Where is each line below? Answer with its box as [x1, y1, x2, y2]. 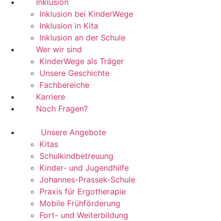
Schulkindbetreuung [39, 151, 113, 161]
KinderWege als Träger [39, 56, 124, 66]
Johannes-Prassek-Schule [39, 175, 135, 184]
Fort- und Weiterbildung [39, 210, 128, 220]
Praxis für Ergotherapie [39, 186, 126, 196]
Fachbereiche [39, 80, 89, 90]
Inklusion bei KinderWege [39, 9, 133, 19]
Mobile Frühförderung [39, 198, 120, 208]
